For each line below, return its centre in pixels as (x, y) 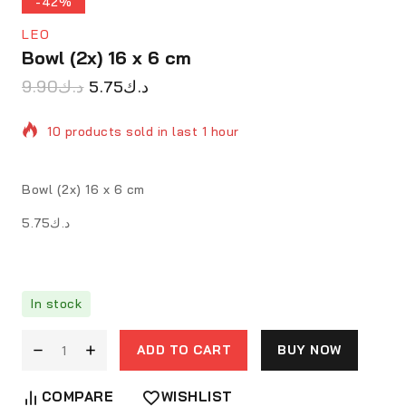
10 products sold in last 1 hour (143, 131)
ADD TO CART (184, 350)
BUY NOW (309, 350)
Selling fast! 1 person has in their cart (168, 176)
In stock (56, 304)
